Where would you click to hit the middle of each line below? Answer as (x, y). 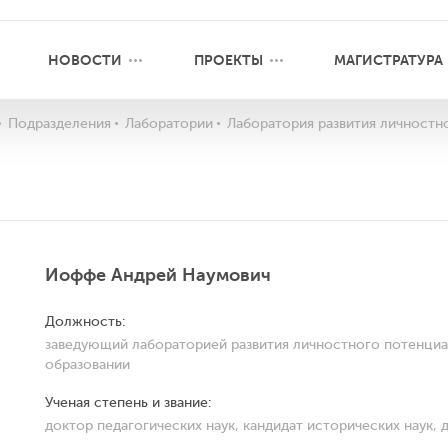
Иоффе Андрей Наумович (158, 275)
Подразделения (59, 123)
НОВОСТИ (84, 60)
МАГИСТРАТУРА (389, 60)
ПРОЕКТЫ (228, 60)
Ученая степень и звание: (128, 402)
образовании (87, 364)
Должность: (85, 321)
